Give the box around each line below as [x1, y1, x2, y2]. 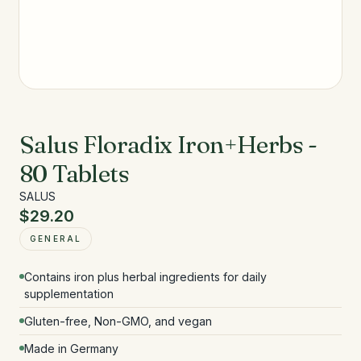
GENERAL [30, 234, 82, 243]
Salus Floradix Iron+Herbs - [19, 130, 317, 160]
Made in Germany [24, 342, 118, 355]
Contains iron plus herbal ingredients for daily [24, 270, 267, 284]
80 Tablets [19, 159, 129, 189]
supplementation [24, 287, 114, 301]
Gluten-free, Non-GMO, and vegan [24, 314, 212, 328]
